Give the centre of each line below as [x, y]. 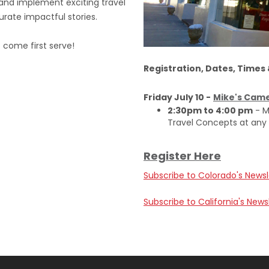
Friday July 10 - [177, 98]
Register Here [182, 156]
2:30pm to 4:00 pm [210, 111]
